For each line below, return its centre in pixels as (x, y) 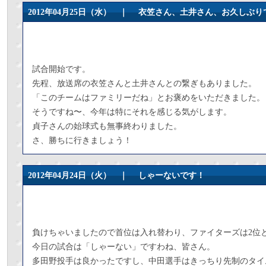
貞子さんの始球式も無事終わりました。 (107, 126)
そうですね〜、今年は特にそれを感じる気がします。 (132, 112)
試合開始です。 (61, 69)
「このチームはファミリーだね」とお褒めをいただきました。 (148, 98)
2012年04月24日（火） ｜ (83, 175)
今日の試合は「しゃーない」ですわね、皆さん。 (123, 247)
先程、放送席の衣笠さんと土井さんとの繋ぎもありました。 (144, 83)
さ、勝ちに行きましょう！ (82, 140)
